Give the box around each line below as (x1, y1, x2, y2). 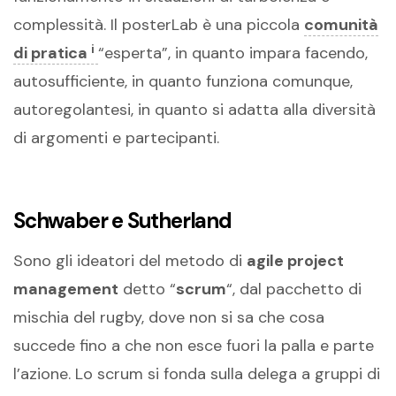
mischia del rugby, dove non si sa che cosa (13, 306, 324, 328)
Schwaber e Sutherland (13, 207, 232, 235)
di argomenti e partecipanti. (13, 127, 219, 149)
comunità (304, 14, 378, 36)
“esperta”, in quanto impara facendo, (98, 42, 368, 65)
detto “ (118, 278, 176, 300)
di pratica (13, 42, 91, 65)
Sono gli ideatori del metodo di (13, 249, 247, 271)
